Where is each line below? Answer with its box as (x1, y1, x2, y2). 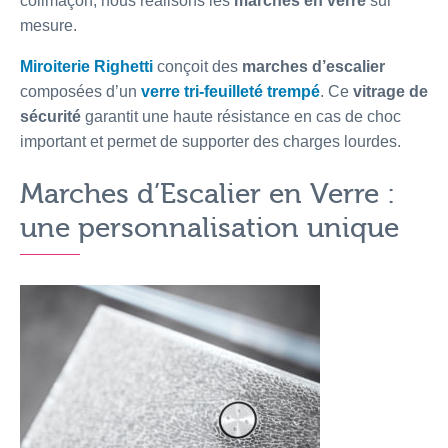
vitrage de (353, 83, 428, 101)
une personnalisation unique (20, 212, 399, 245)
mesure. (20, 17, 77, 35)
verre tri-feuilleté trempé (141, 83, 320, 101)
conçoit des (153, 58, 242, 76)
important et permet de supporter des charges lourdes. (20, 133, 401, 151)
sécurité (20, 108, 81, 126)
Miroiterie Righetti (20, 58, 153, 76)
